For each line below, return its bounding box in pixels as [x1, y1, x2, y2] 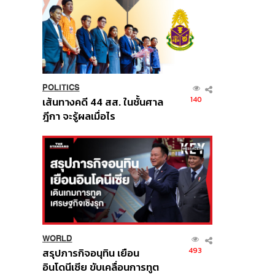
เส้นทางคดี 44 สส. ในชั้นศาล [42, 95, 163, 110]
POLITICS [42, 83, 80, 93]
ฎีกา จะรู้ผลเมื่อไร [42, 109, 115, 125]
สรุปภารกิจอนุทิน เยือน [42, 246, 139, 261]
